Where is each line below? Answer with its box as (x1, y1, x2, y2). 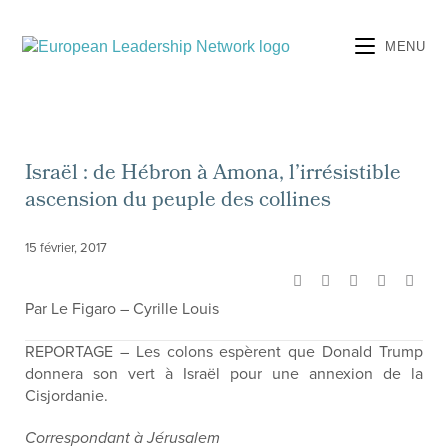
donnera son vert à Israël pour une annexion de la (25, 364, 423, 384)
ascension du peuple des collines (25, 184, 331, 219)
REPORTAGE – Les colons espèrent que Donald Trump (25, 342, 423, 362)
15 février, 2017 (25, 240, 107, 256)
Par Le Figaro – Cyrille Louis (25, 299, 219, 319)
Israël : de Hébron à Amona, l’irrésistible (25, 157, 401, 192)
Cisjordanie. (25, 386, 108, 406)
